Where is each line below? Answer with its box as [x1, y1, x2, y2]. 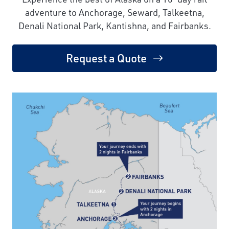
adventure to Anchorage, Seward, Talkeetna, [25, 6, 204, 19]
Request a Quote [66, 51, 147, 66]
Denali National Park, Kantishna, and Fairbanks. [18, 19, 211, 32]
